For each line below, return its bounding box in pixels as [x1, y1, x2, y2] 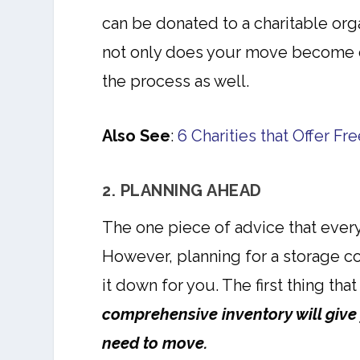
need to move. [102, 333, 208, 353]
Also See [102, 125, 171, 145]
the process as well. [102, 71, 250, 91]
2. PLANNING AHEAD [102, 180, 262, 200]
